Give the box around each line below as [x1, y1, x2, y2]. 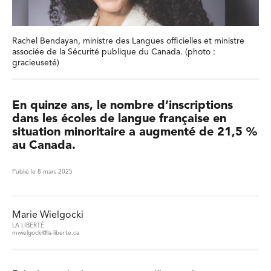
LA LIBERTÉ [12, 223, 44, 229]
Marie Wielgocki [12, 211, 83, 221]
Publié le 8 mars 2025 [12, 169, 73, 175]
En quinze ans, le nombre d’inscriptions [12, 100, 233, 112]
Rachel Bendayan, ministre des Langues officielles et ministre [12, 37, 244, 45]
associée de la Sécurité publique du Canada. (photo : [12, 48, 215, 56]
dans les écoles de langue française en [12, 113, 226, 125]
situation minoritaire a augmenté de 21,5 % [12, 126, 257, 139]
